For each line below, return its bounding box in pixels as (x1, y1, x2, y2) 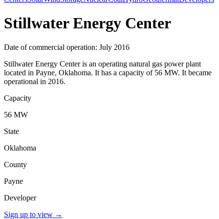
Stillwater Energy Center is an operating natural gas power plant (4, 59, 201, 68)
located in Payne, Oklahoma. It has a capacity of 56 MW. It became (4, 68, 212, 77)
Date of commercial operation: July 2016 (4, 43, 130, 51)
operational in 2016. (4, 77, 66, 86)
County (4, 160, 27, 169)
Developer (4, 193, 36, 202)
